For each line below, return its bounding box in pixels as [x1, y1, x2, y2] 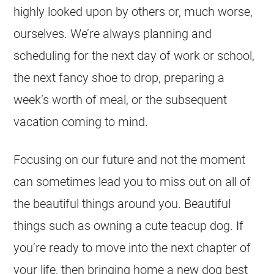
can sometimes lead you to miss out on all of [13, 174, 251, 189]
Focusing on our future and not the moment [13, 152, 246, 167]
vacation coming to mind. [13, 114, 149, 129]
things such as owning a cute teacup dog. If [13, 218, 244, 233]
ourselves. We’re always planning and [13, 26, 212, 41]
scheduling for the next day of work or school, [13, 48, 255, 63]
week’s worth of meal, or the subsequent [13, 92, 228, 107]
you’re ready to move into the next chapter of [13, 240, 251, 255]
